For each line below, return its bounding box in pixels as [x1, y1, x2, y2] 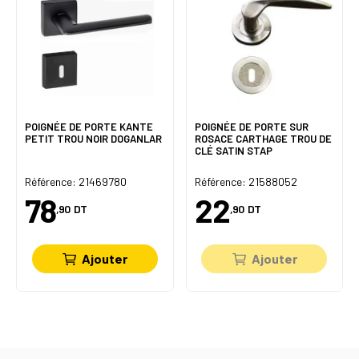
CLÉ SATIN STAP [194, 144, 272, 158]
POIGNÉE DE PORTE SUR [194, 120, 309, 134]
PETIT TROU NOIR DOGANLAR [25, 132, 162, 146]
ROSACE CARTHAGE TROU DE [194, 132, 332, 146]
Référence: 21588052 [194, 174, 297, 188]
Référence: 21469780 [25, 174, 127, 188]
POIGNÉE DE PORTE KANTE [25, 120, 153, 134]
